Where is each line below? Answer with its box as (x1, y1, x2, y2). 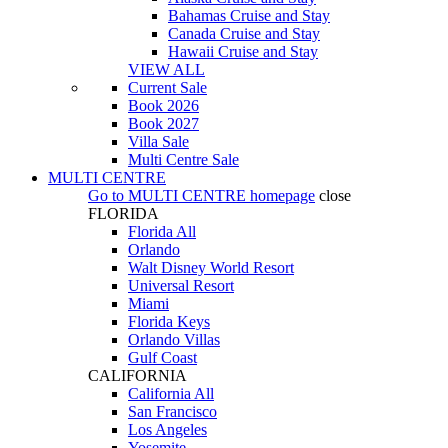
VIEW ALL (128, 61, 205, 78)
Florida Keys (128, 313, 210, 330)
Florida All (128, 223, 196, 240)
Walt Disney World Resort (128, 259, 294, 276)
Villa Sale (128, 133, 189, 150)
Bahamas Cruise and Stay (168, 7, 330, 24)
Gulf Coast (128, 349, 197, 366)
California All (128, 385, 214, 402)
